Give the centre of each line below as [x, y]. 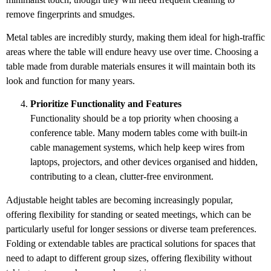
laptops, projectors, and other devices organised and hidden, [144, 162]
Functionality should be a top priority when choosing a [134, 119]
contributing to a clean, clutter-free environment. [123, 177]
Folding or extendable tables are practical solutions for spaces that [131, 243]
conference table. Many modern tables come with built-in [139, 133]
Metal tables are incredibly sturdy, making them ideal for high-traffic [135, 37]
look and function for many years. [70, 80]
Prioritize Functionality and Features [106, 104]
